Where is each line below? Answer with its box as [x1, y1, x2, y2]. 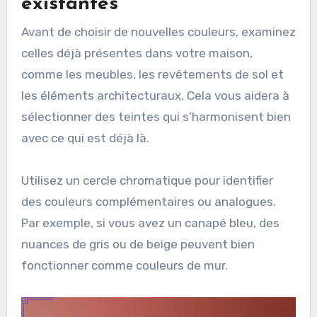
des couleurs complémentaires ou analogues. [21, 195, 276, 209]
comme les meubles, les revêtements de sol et [21, 67, 284, 82]
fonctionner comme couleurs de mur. [21, 258, 228, 273]
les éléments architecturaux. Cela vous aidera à [21, 88, 289, 103]
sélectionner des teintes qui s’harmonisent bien [21, 110, 291, 125]
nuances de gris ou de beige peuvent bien [21, 237, 255, 252]
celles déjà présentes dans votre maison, [21, 46, 253, 61]
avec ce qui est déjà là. [21, 131, 149, 146]
